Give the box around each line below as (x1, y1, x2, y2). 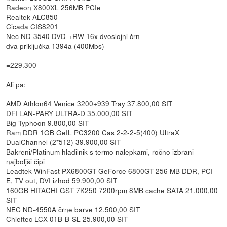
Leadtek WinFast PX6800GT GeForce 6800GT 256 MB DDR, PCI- (6, 165, 216, 176)
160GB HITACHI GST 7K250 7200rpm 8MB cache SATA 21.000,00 (6, 184, 218, 195)
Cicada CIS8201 (6, 21, 59, 31)
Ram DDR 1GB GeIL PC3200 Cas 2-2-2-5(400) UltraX (6, 127, 180, 137)
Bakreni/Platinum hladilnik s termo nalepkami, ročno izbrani (6, 146, 194, 157)
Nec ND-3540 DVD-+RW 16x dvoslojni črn (6, 30, 140, 41)
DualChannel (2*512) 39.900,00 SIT (6, 136, 121, 147)
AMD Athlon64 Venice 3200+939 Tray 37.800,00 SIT (6, 98, 173, 108)
